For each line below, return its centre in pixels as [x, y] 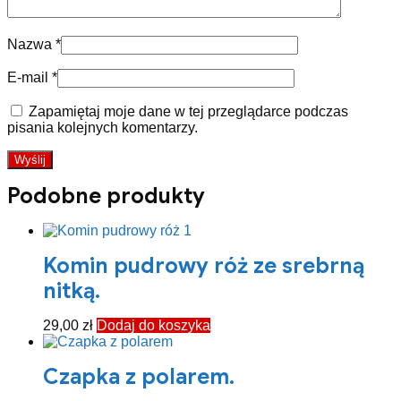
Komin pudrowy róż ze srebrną [204, 266]
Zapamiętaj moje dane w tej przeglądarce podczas [188, 111]
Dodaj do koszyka [154, 325]
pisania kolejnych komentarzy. [102, 128]
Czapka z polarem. [139, 377]
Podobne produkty [106, 196]
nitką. [72, 291]
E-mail [30, 77]
